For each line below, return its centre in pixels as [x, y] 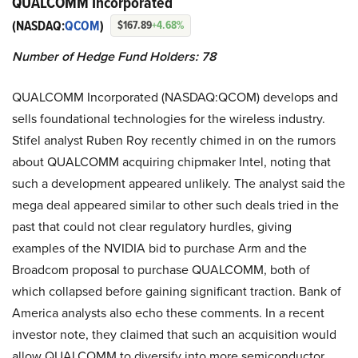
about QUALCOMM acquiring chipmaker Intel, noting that [171, 162]
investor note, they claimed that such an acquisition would [174, 335]
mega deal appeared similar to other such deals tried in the [175, 205]
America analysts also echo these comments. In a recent [168, 313]
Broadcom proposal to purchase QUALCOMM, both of [161, 270]
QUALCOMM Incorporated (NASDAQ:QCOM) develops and [175, 97]
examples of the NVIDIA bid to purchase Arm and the [159, 249]
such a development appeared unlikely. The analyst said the [179, 184]
